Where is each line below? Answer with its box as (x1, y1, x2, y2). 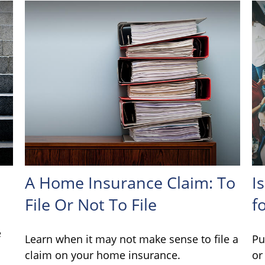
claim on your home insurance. (25, 247, 181, 262)
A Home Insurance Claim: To (25, 171, 236, 193)
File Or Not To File (25, 193, 157, 215)
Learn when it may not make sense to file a (25, 231, 239, 246)
